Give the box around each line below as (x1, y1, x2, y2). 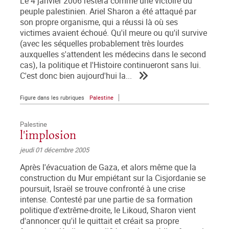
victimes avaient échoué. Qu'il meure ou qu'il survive (20, 28, 207, 39)
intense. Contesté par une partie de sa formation (20, 194, 193, 205)
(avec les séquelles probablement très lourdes (20, 38, 184, 50)
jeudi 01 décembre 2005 (20, 145, 89, 155)
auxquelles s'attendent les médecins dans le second (20, 49, 206, 60)
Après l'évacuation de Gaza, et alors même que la (20, 162, 196, 173)
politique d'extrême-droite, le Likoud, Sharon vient (20, 205, 196, 216)
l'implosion (20, 129, 76, 143)
